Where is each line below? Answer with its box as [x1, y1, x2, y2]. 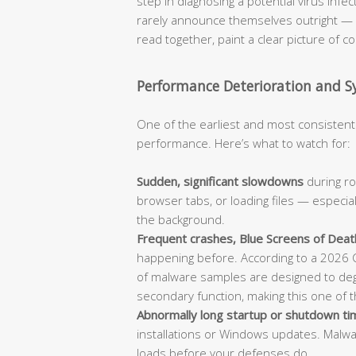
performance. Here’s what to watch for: [137, 134, 350, 151]
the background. [137, 211, 225, 227]
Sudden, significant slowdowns [137, 172, 304, 189]
